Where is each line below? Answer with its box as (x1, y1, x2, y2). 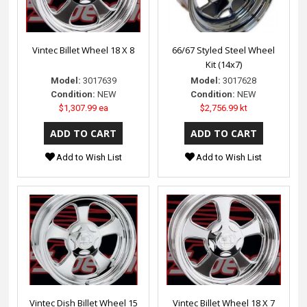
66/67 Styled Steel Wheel (172, 43, 275, 56)
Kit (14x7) (205, 58, 242, 71)
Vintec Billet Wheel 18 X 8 (32, 43, 135, 56)
